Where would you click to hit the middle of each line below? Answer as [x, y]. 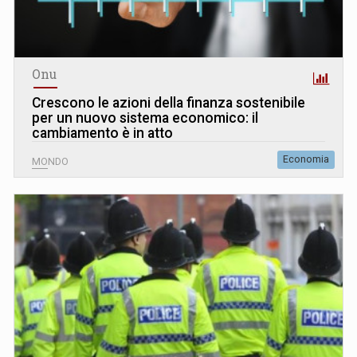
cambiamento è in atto [102, 133]
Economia [306, 160]
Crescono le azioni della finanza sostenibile [169, 103]
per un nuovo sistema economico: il [145, 118]
